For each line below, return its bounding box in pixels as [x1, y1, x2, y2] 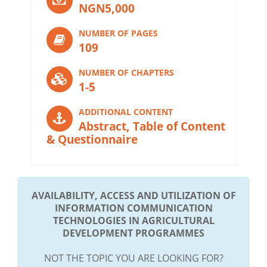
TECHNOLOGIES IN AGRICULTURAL [52, 213, 215, 227]
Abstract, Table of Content [78, 118, 225, 134]
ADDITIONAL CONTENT [78, 105, 173, 117]
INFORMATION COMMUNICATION [54, 201, 213, 215]
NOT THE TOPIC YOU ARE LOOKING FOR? [44, 251, 223, 265]
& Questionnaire [46, 131, 138, 147]
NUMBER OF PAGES [78, 27, 158, 39]
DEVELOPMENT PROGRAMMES [63, 226, 204, 240]
